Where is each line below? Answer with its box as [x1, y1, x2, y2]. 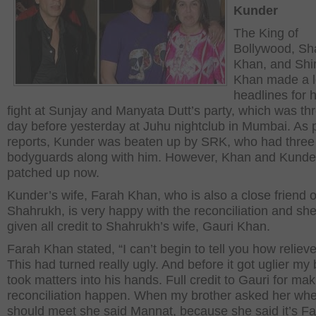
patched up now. [7, 166, 99, 180]
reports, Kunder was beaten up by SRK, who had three [7, 135, 315, 149]
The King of [233, 26, 298, 40]
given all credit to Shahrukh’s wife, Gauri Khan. [7, 219, 270, 233]
